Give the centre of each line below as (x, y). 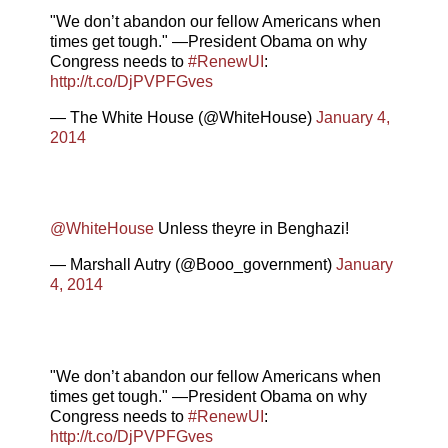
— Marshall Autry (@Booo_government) (193, 265)
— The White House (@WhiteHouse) (183, 117)
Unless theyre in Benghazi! (251, 229)
